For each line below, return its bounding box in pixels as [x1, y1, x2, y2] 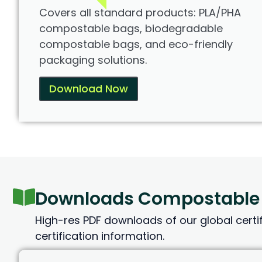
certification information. [35, 229, 164, 244]
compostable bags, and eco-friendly [39, 37, 233, 52]
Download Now [49, 81, 128, 96]
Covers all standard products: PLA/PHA [39, 5, 241, 20]
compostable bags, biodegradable [39, 21, 223, 36]
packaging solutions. [39, 53, 147, 68]
